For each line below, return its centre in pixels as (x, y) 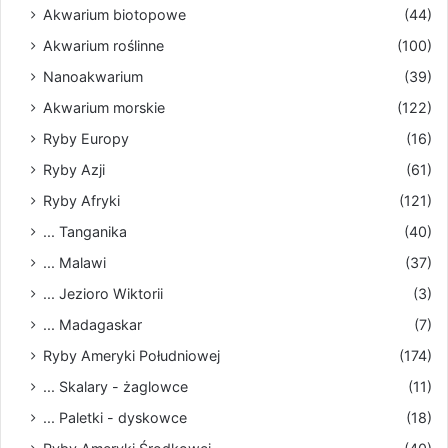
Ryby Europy (86, 138)
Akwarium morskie (104, 107)
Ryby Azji (74, 169)
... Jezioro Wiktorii (103, 293)
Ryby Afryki (81, 200)
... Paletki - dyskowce (115, 417)
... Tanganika (85, 231)
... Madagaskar (92, 324)
